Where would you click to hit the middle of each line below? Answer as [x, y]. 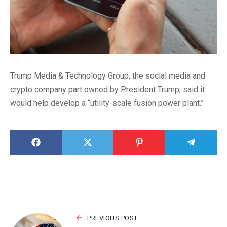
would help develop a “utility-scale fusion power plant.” [107, 103]
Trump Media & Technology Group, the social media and [108, 75]
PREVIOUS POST [112, 218]
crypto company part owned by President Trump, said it [107, 89]
